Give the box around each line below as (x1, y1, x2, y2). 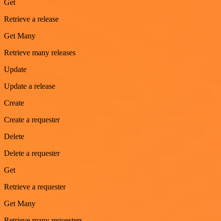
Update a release (4, 81, 55, 90)
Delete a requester (4, 148, 60, 157)
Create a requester (4, 115, 60, 124)
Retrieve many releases (4, 48, 75, 57)
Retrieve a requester (4, 182, 66, 191)
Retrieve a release (4, 14, 59, 23)
